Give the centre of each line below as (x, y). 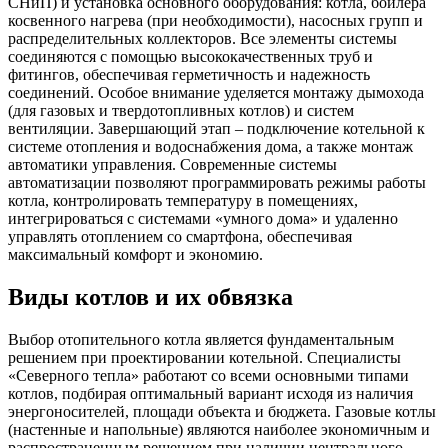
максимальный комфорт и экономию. (135, 254)
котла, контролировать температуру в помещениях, (183, 200)
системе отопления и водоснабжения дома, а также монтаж (210, 146)
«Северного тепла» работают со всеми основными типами (208, 375)
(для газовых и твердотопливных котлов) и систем (181, 110)
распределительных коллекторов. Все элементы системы (202, 38)
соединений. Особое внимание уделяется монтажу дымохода (216, 92)
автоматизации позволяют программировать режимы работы (217, 182)
